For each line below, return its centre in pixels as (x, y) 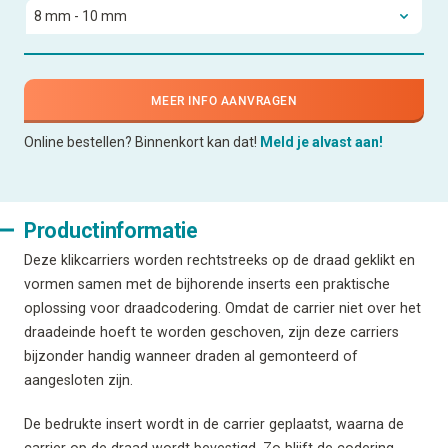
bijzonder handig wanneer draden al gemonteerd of (191, 355)
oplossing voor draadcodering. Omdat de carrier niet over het (222, 307)
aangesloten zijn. (78, 379)
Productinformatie (111, 230)
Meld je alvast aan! (321, 141)
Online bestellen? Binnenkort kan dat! (142, 141)
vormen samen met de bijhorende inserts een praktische (207, 283)
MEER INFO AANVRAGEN (224, 100)
